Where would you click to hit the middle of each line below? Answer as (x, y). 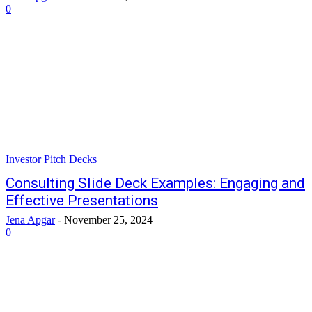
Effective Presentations (82, 201)
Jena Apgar (30, 220)
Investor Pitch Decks (51, 159)
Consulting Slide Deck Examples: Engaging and (155, 183)
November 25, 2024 (108, 220)
